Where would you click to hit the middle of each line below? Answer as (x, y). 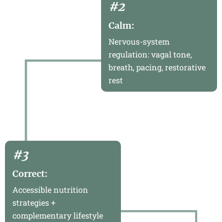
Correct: (30, 173)
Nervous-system (139, 41)
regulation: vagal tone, (150, 54)
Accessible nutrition (50, 189)
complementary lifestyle (58, 215)
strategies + (34, 202)
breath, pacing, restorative (157, 67)
